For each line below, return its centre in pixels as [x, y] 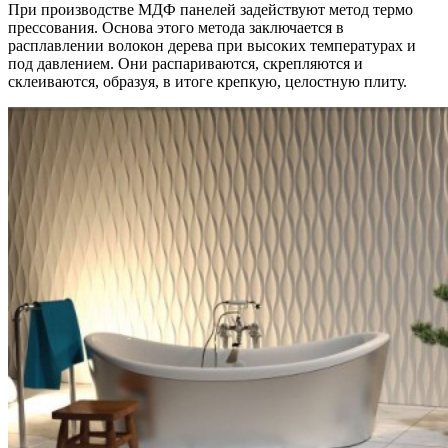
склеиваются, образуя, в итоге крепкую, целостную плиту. [207, 81]
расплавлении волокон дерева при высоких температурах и [212, 45]
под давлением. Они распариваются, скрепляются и [185, 63]
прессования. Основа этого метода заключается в [176, 27]
